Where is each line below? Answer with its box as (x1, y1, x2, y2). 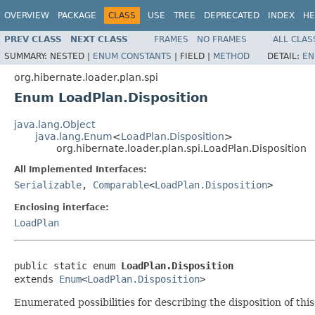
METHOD (213, 51, 250, 61)
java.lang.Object (14, 118, 95, 130)
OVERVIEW (4, 11, 49, 20)
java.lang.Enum (35, 130, 112, 142)
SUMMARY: (4, 51, 50, 61)
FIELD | (180, 51, 213, 61)
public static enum (14, 259, 121, 271)
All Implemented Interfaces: (14, 164, 147, 174)
